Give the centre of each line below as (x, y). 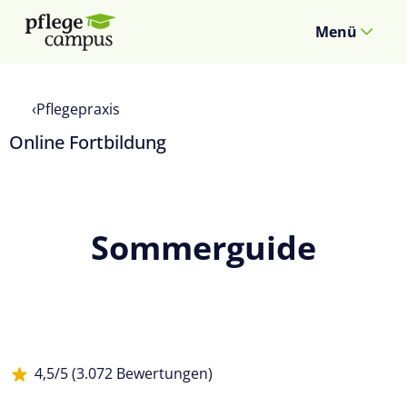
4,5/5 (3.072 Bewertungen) (124, 373)
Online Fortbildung (88, 142)
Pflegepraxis (78, 109)
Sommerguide (203, 248)
